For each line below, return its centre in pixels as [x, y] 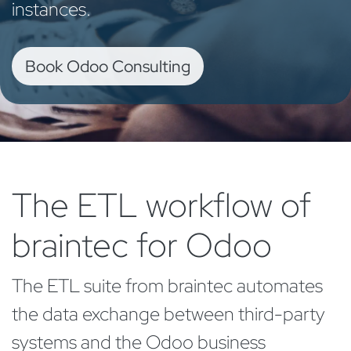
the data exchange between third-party [168, 314]
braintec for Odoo [146, 245]
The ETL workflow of [161, 205]
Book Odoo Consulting [108, 66]
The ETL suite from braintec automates [167, 286]
